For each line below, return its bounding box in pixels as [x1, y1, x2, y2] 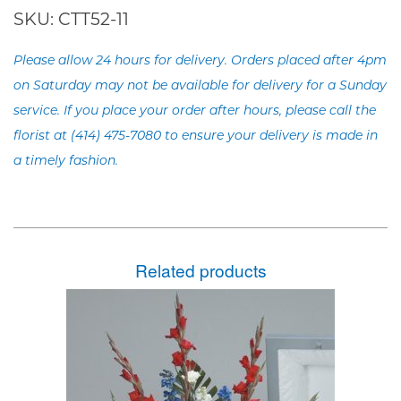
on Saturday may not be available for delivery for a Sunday [13, 79, 387, 93]
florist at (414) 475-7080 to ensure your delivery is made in [13, 129, 378, 143]
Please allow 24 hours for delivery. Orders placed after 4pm [13, 54, 387, 68]
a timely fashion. [13, 154, 118, 168]
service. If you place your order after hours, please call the [13, 104, 376, 118]
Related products [134, 257, 267, 282]
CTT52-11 [58, 7, 129, 30]
